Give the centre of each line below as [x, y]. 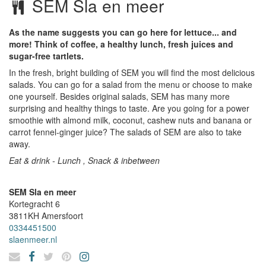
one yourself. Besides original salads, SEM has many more [119, 96]
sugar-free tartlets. [46, 56]
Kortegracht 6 [34, 204]
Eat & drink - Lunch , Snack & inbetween [84, 160]
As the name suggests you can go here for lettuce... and [123, 32]
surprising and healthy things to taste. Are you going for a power [129, 108]
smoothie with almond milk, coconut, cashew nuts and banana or [130, 120]
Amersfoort [62, 216]
